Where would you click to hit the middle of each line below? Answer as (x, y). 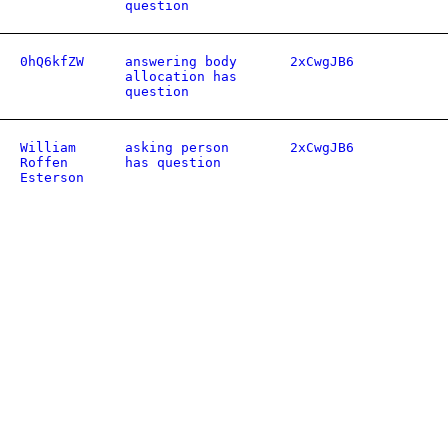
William (48, 147)
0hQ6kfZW (52, 61)
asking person (177, 147)
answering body (181, 61)
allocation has (181, 76)
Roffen (44, 162)
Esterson (52, 177)
